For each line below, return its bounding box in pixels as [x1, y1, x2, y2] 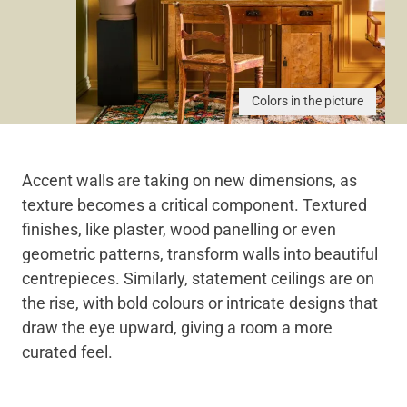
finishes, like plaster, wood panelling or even [22, 220, 336, 240]
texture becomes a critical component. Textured [22, 195, 367, 215]
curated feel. [22, 342, 113, 362]
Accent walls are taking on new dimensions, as [22, 171, 357, 191]
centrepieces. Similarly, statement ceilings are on [22, 269, 374, 289]
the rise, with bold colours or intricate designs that [22, 293, 378, 313]
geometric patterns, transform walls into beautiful [22, 244, 378, 264]
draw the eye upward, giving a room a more [22, 318, 333, 338]
